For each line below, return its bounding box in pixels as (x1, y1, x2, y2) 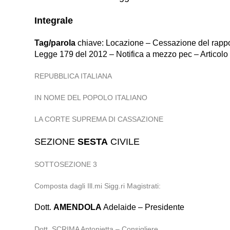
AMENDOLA (53, 203, 102, 212)
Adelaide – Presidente (102, 203, 185, 212)
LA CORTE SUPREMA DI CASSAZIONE (34, 115, 164, 123)
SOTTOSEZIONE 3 (34, 160, 98, 168)
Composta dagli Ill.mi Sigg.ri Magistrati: (34, 182, 161, 190)
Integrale (34, 15, 73, 26)
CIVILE (108, 137, 140, 147)
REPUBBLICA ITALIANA (34, 72, 112, 80)
